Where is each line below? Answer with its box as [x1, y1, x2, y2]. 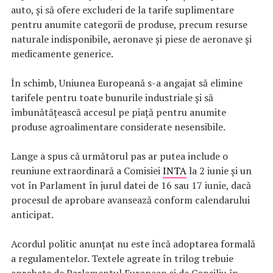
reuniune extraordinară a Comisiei [11, 163, 163, 177]
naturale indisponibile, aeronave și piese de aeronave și [11, 32, 252, 46]
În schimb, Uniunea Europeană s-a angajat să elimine [11, 76, 243, 90]
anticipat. [11, 207, 54, 221]
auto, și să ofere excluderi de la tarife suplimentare [11, 2, 234, 16]
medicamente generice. [11, 46, 113, 60]
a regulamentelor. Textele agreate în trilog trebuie [11, 251, 233, 265]
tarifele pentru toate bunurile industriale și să [11, 90, 213, 104]
